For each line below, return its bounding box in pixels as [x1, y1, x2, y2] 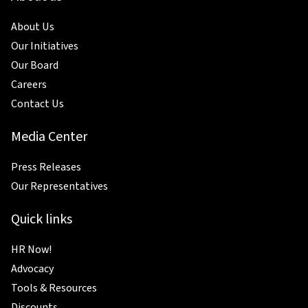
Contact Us [11, 96, 64, 111]
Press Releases [11, 159, 81, 175]
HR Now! [11, 241, 52, 257]
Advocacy [11, 261, 54, 276]
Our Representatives [11, 178, 108, 194]
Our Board [11, 57, 58, 73]
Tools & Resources [11, 280, 97, 296]
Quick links [11, 209, 72, 229]
